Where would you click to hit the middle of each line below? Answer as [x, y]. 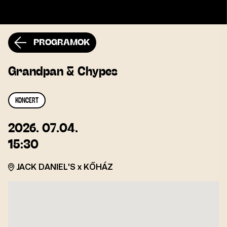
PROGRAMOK [61, 43]
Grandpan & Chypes [63, 72]
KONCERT [27, 101]
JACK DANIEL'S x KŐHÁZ [65, 167]
